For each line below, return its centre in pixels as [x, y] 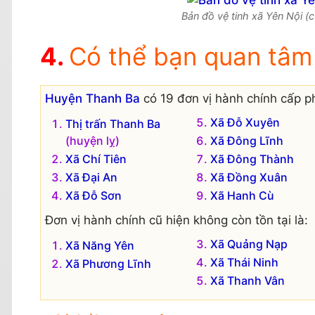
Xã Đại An [91, 178]
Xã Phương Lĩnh [108, 264]
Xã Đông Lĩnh [246, 141]
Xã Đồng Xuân [249, 178]
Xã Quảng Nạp [249, 244]
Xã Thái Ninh [244, 263]
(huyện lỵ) [92, 141]
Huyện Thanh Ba [92, 99]
